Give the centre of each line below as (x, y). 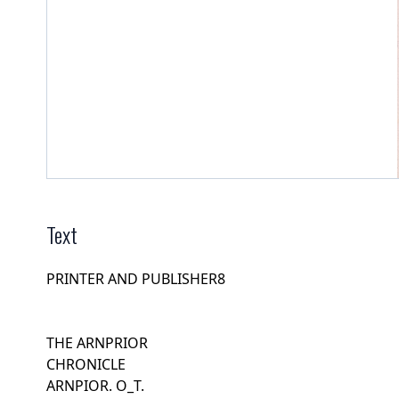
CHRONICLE (86, 364)
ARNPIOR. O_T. (95, 385)
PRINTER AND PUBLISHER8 (136, 278)
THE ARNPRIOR (97, 342)
